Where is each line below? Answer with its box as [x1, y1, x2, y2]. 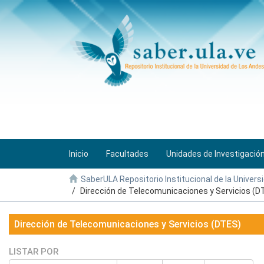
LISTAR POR [9, 246, 58, 257]
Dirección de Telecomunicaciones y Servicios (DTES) [14, 219, 241, 230]
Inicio [69, 149, 88, 159]
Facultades [106, 149, 148, 159]
